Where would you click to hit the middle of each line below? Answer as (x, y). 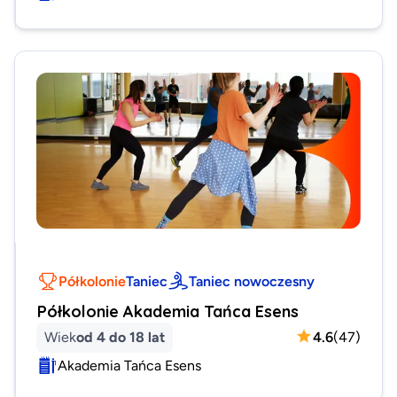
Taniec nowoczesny (252, 280)
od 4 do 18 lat (121, 336)
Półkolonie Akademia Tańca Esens (168, 311)
